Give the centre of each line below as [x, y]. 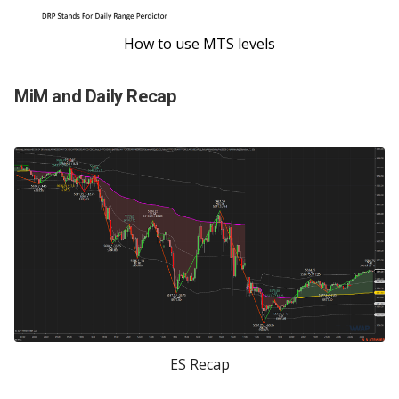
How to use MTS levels [199, 43]
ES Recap [199, 365]
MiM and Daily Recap [95, 96]
